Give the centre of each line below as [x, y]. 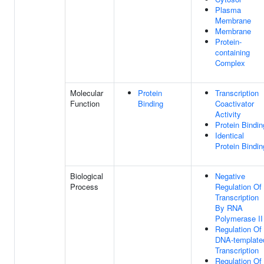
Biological [87, 176]
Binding [151, 103]
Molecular [87, 93]
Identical [230, 135]
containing [232, 52]
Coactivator [235, 103]
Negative [230, 176]
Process [84, 187]
